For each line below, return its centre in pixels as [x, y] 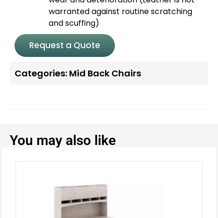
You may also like [63, 140]
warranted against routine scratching [120, 11]
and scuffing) [74, 23]
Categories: [41, 73]
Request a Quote [65, 45]
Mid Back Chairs [105, 73]
